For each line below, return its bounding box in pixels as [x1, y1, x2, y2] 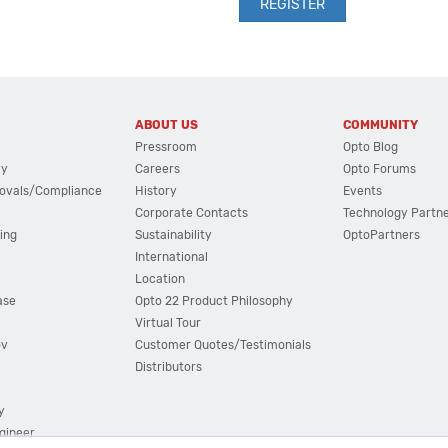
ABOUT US [134, 118, 198, 132]
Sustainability [134, 228, 212, 242]
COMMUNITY [343, 118, 419, 132]
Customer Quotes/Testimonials [134, 338, 311, 352]
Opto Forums [343, 162, 417, 176]
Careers [134, 162, 180, 176]
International [134, 250, 208, 264]
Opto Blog [343, 140, 399, 154]
